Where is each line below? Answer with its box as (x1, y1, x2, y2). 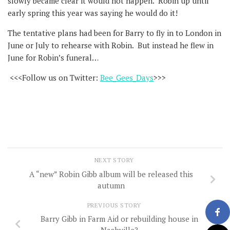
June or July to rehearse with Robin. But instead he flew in (8, 40, 214, 50)
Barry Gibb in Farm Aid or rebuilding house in (40, 214, 198, 224)
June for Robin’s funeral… (8, 52, 99, 63)
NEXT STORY (94, 156, 136, 164)
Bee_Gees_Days (100, 72, 154, 83)
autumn (97, 180, 125, 190)
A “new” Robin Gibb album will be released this (29, 168, 193, 179)
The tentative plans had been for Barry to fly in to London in (8, 28, 221, 38)
